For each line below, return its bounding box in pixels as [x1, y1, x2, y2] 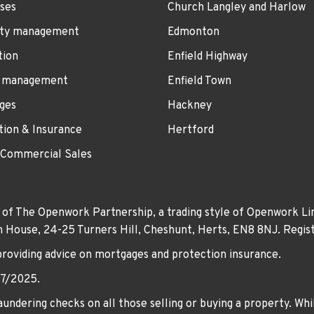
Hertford [168, 123, 214, 137]
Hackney [168, 98, 212, 113]
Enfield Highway [168, 49, 247, 64]
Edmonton [168, 25, 219, 39]
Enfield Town [168, 74, 231, 88]
